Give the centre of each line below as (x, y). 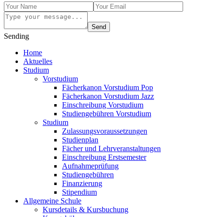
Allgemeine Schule (52, 201)
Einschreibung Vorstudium (103, 105)
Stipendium (79, 192)
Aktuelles (38, 62)
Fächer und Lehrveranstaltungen (111, 149)
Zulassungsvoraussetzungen (105, 131)
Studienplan (80, 140)
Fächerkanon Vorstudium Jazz (108, 96)
